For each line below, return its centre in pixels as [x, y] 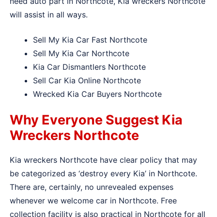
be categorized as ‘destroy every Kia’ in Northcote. [103, 173]
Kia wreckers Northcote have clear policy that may [103, 160]
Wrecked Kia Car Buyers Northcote [97, 94]
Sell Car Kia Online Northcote [87, 80]
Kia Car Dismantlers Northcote [89, 67]
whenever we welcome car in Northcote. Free [93, 200]
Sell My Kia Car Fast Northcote [90, 39]
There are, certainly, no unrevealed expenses [92, 187]
